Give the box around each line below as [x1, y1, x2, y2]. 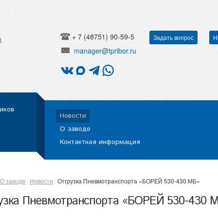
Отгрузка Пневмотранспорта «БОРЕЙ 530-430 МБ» [57, 176, 200, 185]
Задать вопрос [153, 33, 194, 41]
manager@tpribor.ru [74, 45, 136, 55]
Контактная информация [60, 137, 140, 147]
